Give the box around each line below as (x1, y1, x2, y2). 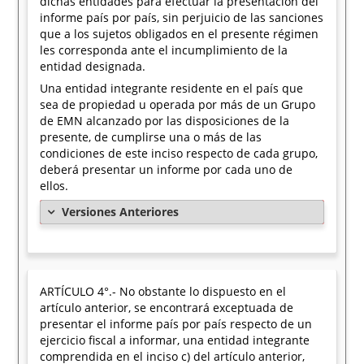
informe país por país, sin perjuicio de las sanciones (40, 10, 324, 25)
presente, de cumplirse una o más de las (40, 129, 262, 145)
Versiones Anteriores (62, 204, 180, 219)
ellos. (40, 178, 72, 193)
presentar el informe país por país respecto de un (40, 316, 313, 331)
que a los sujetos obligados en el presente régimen (40, 26, 319, 41)
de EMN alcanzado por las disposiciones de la (40, 113, 290, 128)
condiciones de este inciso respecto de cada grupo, (40, 145, 318, 161)
